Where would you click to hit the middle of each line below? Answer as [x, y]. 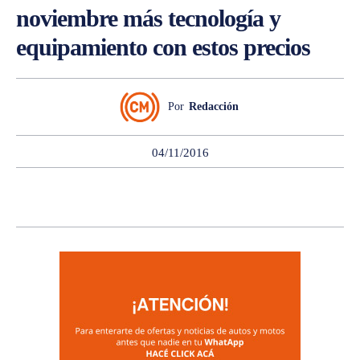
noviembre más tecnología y [148, 18]
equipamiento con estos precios [163, 47]
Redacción [213, 106]
